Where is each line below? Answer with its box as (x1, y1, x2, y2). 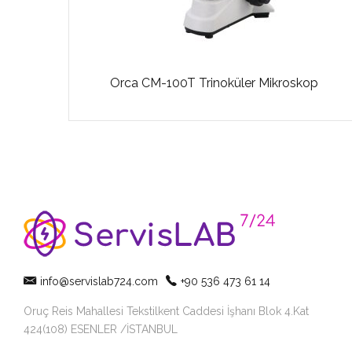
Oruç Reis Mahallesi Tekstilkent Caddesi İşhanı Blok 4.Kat (24, 305, 309, 318)
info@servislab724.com (40, 274, 158, 288)
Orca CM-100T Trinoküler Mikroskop (109, 75, 318, 91)
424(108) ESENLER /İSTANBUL (24, 323, 178, 336)
